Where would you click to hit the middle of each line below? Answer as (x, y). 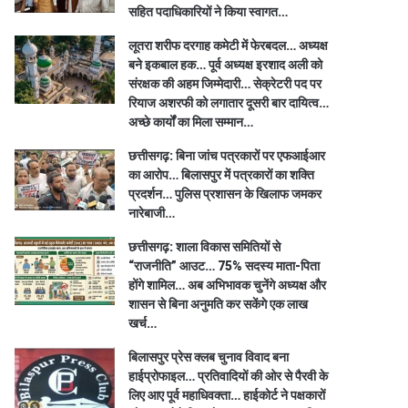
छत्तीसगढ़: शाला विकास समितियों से (205, 246)
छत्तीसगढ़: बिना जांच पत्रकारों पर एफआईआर (227, 155)
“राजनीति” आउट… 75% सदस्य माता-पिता (224, 265)
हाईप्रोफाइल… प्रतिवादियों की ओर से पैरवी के (229, 376)
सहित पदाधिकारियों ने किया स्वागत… (209, 11)
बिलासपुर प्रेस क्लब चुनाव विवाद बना (209, 357)
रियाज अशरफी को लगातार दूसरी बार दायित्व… (229, 102)
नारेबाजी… (152, 213)
